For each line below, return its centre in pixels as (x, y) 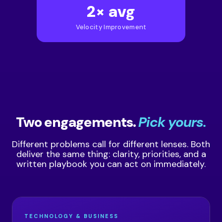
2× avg (111, 11)
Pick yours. (172, 122)
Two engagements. (77, 122)
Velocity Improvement (111, 27)
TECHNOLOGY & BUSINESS (71, 216)
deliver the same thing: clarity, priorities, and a (111, 154)
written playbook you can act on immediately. (111, 164)
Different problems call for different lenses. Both (111, 144)
